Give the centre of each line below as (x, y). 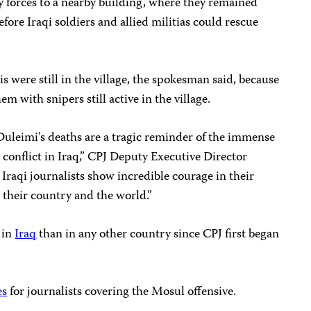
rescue (242, 23)
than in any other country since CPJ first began (158, 234)
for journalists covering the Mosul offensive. (122, 292)
